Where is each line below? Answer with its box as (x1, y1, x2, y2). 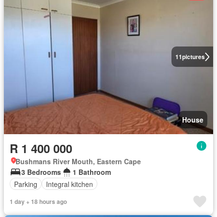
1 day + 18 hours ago (10, 197, 67, 206)
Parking (14, 179, 37, 189)
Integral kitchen (46, 179, 93, 189)
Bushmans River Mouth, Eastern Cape (15, 156, 141, 167)
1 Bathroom (73, 167, 111, 177)
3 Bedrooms (21, 167, 61, 177)
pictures (182, 52, 205, 62)
